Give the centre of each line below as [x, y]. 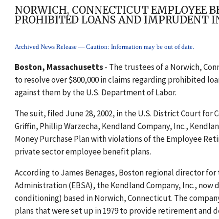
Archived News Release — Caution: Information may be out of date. [104, 47]
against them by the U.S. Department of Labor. [96, 93]
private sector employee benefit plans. [83, 152]
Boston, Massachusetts [59, 67]
